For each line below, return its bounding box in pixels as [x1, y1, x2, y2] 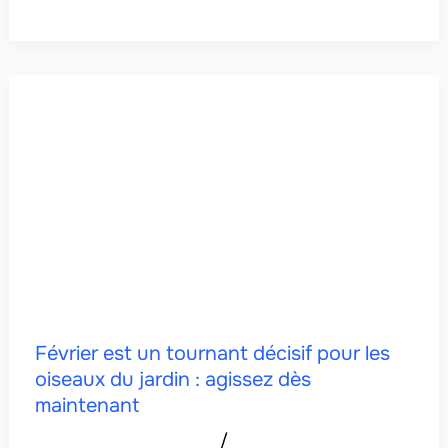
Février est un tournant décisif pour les [34, 340, 390, 366]
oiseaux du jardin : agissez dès [34, 366, 311, 392]
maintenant [34, 392, 139, 418]
